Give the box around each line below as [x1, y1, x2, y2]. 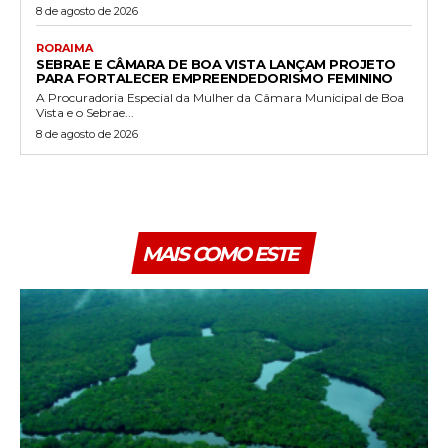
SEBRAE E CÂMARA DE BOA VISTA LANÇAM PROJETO [36, 55, 396, 72]
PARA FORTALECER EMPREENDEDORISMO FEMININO [36, 69, 393, 86]
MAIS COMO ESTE [142, 241, 297, 266]
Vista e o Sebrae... [36, 104, 134, 120]
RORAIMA [36, 40, 93, 55]
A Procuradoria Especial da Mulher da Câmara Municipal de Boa [36, 89, 404, 105]
